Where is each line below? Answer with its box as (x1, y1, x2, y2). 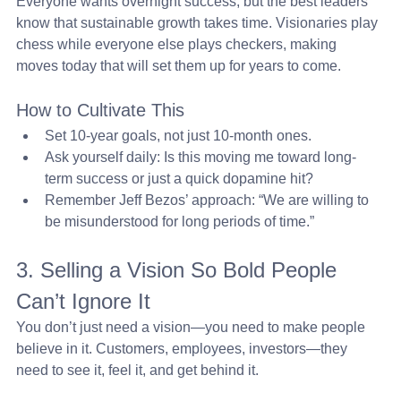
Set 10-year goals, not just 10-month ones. (45, 128, 311, 143)
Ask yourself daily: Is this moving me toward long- (45, 149, 356, 165)
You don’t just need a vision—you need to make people (16, 320, 369, 335)
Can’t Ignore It (16, 289, 157, 313)
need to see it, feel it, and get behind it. (16, 363, 259, 378)
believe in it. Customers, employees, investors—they (16, 341, 351, 356)
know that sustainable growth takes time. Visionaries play (16, 15, 381, 30)
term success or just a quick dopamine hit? (45, 171, 313, 186)
